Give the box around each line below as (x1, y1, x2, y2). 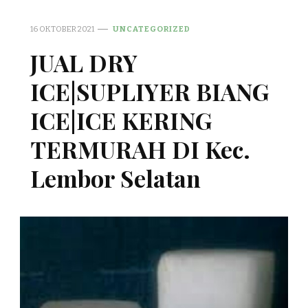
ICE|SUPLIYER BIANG (30, 75, 269, 107)
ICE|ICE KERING (30, 104, 212, 136)
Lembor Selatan (30, 162, 201, 194)
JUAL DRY (30, 46, 137, 78)
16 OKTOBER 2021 (30, 23, 94, 34)
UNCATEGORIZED (113, 23, 190, 34)
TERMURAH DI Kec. (30, 133, 250, 165)
